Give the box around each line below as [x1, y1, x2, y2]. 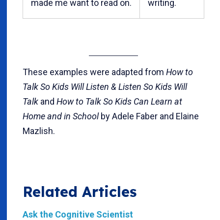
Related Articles [23, 182, 137, 200]
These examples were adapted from [23, 66, 166, 77]
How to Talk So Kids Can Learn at [56, 96, 182, 107]
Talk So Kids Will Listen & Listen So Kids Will [23, 81, 187, 92]
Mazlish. [23, 125, 55, 136]
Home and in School [23, 110, 99, 121]
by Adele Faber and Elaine [99, 110, 199, 121]
